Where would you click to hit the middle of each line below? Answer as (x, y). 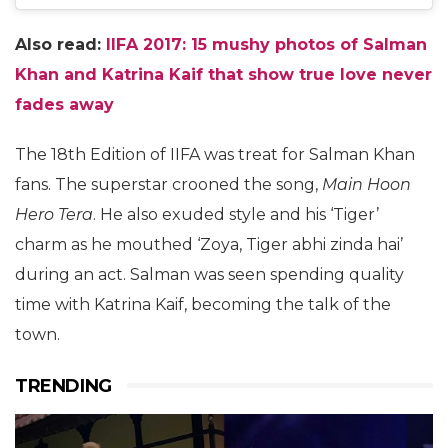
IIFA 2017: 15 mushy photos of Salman (266, 44)
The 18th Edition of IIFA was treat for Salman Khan (215, 154)
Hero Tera (54, 214)
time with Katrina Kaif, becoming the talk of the (203, 304)
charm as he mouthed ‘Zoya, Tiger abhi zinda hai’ (209, 244)
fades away (64, 104)
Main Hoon (366, 184)
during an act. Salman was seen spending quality (209, 274)
